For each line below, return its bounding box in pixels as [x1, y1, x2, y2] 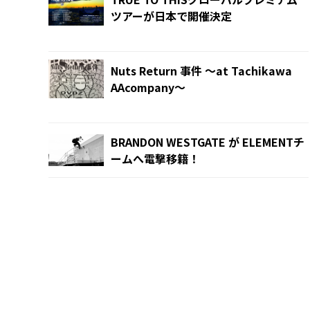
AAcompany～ [111, 79, 185, 96]
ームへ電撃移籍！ [111, 150, 199, 167]
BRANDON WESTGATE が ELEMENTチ [111, 134, 304, 151]
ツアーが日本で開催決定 [111, 8, 232, 25]
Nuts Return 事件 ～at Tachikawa [111, 62, 292, 80]
